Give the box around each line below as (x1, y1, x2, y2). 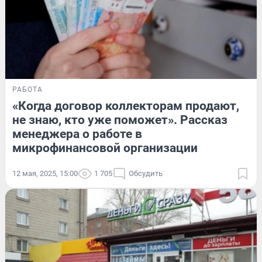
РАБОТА (12, 85, 43, 94)
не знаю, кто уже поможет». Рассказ (12, 112, 227, 127)
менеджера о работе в (12, 126, 142, 141)
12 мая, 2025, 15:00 (12, 168, 78, 178)
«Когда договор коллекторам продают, (12, 98, 239, 113)
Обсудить (129, 168, 163, 178)
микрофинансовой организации (12, 140, 198, 155)
